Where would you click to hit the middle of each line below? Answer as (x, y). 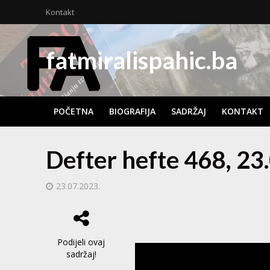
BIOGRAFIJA (132, 111)
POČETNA (73, 111)
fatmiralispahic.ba (141, 60)
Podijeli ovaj (81, 242)
